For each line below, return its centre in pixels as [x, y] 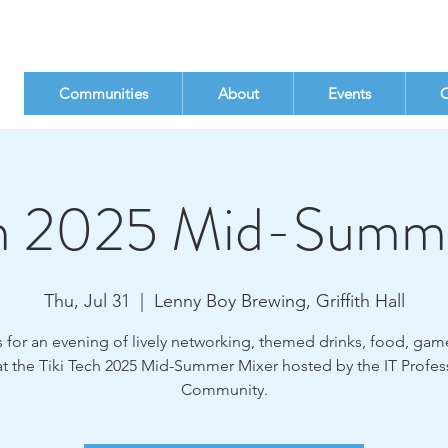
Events [349, 93]
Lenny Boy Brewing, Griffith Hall [279, 301]
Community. [224, 389]
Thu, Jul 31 [86, 301]
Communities [103, 93]
